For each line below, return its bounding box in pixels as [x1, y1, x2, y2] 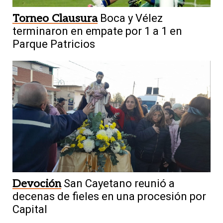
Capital [12, 203, 47, 216]
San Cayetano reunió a [64, 177, 175, 190]
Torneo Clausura [12, 11, 98, 25]
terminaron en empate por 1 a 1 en [12, 24, 182, 37]
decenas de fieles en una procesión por [12, 190, 206, 203]
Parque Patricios [12, 37, 95, 50]
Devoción [12, 177, 61, 190]
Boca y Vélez [100, 11, 163, 24]
